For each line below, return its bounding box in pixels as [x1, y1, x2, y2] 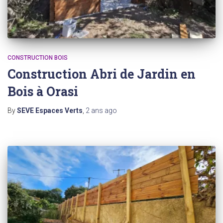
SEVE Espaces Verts [17, 106, 83, 114]
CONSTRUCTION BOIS [7, 54, 68, 61]
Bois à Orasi [7, 83, 78, 100]
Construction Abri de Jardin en [7, 65, 196, 82]
